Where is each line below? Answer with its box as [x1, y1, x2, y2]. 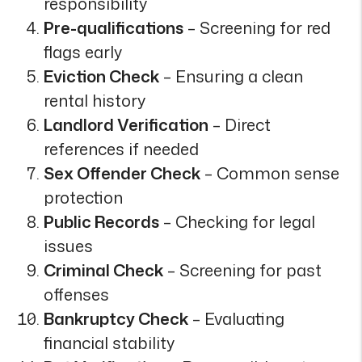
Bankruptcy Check [44, 307, 189, 330]
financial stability [44, 331, 175, 354]
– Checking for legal [159, 210, 316, 233]
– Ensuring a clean [159, 65, 304, 87]
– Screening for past [163, 259, 322, 281]
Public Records [44, 210, 160, 233]
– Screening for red [183, 16, 331, 39]
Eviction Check [44, 65, 160, 87]
